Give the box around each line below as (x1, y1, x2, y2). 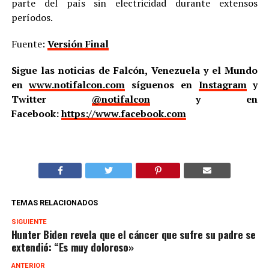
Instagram (198, 77, 247, 91)
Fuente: (11, 37, 47, 50)
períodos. (11, 10, 53, 24)
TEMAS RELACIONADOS (11, 198, 98, 207)
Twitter (11, 92, 92, 106)
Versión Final (47, 37, 109, 50)
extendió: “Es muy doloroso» (11, 238, 134, 255)
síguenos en (125, 77, 199, 91)
